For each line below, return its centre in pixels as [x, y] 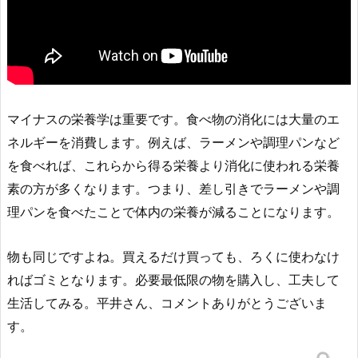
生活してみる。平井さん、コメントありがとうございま [167, 302]
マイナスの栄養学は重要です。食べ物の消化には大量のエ [173, 119]
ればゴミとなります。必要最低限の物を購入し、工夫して [173, 279]
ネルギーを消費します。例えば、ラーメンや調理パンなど [173, 143]
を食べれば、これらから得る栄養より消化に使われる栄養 [173, 166]
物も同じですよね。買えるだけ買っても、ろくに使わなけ [173, 256]
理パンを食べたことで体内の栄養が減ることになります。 [173, 212]
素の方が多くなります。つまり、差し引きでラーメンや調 [173, 189]
